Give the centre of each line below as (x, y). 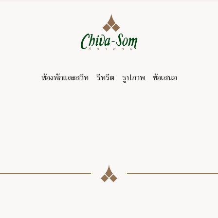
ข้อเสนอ (165, 78)
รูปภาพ (133, 78)
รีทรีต (105, 78)
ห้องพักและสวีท (65, 78)
